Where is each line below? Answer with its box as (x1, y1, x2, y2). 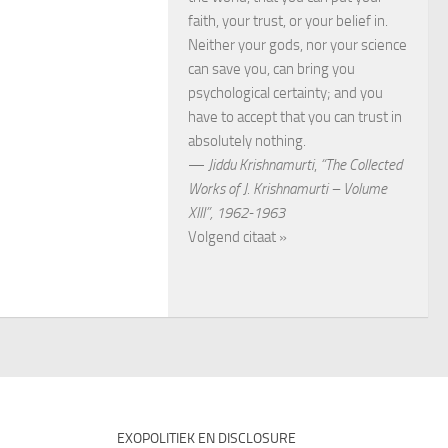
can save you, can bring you (188, 59, 355, 78)
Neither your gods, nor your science (188, 35, 407, 54)
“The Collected (320, 155, 402, 174)
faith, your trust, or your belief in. (188, 11, 388, 30)
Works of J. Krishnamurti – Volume (188, 179, 387, 198)
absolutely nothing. (188, 131, 306, 150)
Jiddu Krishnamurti (208, 155, 314, 174)
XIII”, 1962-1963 (188, 203, 285, 222)
